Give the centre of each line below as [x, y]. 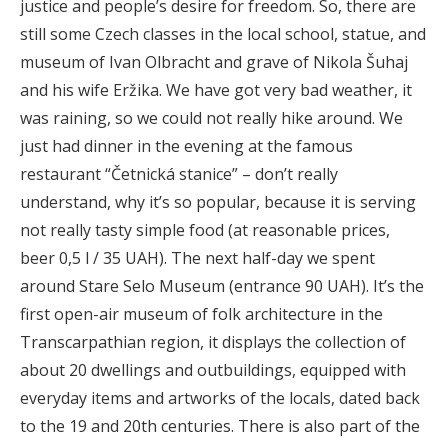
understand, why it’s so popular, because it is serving [218, 202]
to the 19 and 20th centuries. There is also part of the [220, 426]
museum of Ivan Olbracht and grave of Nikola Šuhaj [214, 62]
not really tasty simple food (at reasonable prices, [205, 230]
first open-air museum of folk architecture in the [201, 314]
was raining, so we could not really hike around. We [211, 118]
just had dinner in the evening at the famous [186, 146]
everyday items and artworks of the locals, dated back [220, 398]
